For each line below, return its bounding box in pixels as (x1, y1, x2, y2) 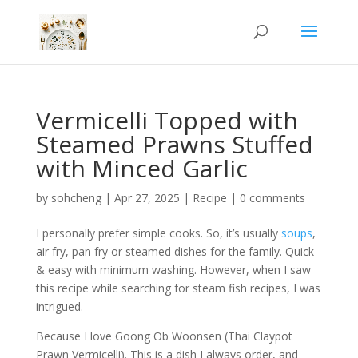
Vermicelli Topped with (35, 104, 298, 137)
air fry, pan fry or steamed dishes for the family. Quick (35, 244, 314, 259)
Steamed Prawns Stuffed (35, 128, 313, 161)
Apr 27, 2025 (113, 190, 180, 205)
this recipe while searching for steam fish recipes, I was (35, 280, 320, 296)
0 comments (239, 190, 305, 205)
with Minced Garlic (35, 152, 248, 185)
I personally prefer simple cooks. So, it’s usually (35, 225, 281, 241)
